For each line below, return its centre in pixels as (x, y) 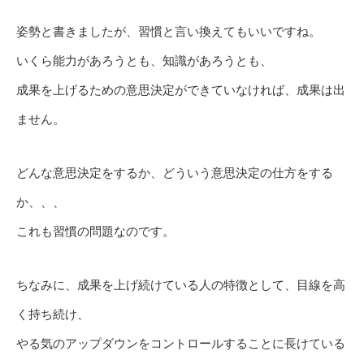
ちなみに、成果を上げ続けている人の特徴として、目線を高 (181, 285)
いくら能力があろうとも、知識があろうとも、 (144, 61)
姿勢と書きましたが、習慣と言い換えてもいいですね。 (169, 32)
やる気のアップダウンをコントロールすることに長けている (181, 344)
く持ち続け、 (53, 314)
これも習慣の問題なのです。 (95, 232)
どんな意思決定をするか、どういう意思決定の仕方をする (175, 173)
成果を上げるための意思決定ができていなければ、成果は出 (181, 90)
